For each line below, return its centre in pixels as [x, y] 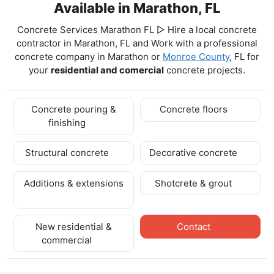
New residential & [74, 226]
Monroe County [196, 56]
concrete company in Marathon [83, 56]
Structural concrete [68, 153]
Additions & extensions [74, 183]
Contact [194, 226]
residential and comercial [107, 70]
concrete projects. [205, 70]
